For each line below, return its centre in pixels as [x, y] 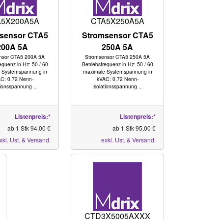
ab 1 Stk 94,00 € [29, 128]
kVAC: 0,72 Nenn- [117, 79]
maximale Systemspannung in [117, 71]
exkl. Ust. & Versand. [128, 140]
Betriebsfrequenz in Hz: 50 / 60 [117, 64]
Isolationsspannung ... [117, 86]
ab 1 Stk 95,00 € [134, 128]
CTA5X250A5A [117, 21]
